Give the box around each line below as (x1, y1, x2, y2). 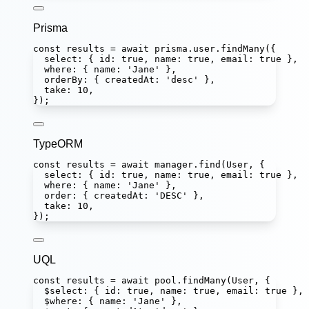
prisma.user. (149, 43, 221, 54)
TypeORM (33, 137, 83, 150)
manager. (149, 159, 199, 170)
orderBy (44, 74, 83, 85)
